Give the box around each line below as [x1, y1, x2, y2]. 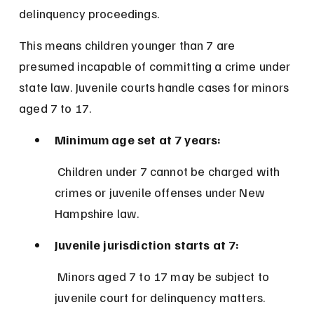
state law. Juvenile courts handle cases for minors [19, 79, 292, 95]
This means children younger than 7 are [19, 37, 238, 53]
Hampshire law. [55, 205, 139, 221]
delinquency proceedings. [19, 6, 159, 22]
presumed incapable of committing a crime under [19, 58, 294, 74]
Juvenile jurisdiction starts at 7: [55, 237, 240, 253]
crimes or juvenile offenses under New [55, 184, 268, 200]
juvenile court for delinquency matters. [55, 289, 266, 306]
